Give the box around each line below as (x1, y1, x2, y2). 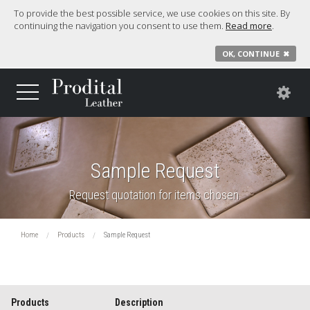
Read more (226, 19, 272, 32)
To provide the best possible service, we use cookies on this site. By (14, 7, 290, 19)
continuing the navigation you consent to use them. (14, 19, 226, 32)
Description (115, 297, 163, 308)
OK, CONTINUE (222, 48, 280, 59)
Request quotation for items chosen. (69, 187, 241, 202)
